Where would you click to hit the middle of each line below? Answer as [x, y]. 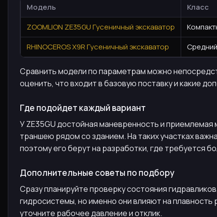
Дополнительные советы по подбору [97, 172]
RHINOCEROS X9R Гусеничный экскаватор [98, 46]
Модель [41, 7]
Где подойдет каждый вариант [83, 108]
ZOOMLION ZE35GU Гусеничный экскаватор [101, 27]
